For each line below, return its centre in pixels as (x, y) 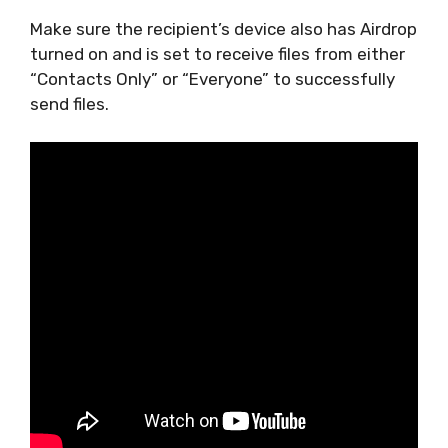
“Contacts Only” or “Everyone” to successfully (212, 78)
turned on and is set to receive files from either (217, 53)
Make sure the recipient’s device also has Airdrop (223, 28)
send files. (69, 103)
